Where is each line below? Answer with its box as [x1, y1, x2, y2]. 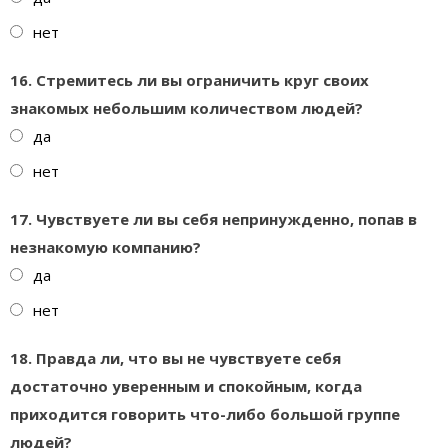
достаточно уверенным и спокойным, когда [10, 376, 362, 396]
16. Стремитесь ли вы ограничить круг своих [10, 70, 369, 90]
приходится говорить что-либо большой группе [10, 404, 400, 424]
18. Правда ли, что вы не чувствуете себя [10, 348, 341, 368]
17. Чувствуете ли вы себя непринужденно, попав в [10, 209, 417, 229]
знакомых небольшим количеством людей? [10, 98, 363, 118]
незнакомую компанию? [10, 237, 201, 257]
